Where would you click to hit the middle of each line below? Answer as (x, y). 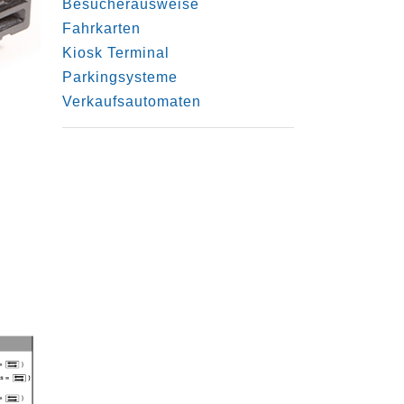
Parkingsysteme (119, 77)
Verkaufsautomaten (131, 101)
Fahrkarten (101, 28)
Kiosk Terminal (115, 53)
